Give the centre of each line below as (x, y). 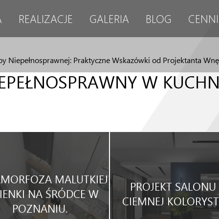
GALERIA (109, 19)
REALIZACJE (46, 19)
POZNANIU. (40, 208)
